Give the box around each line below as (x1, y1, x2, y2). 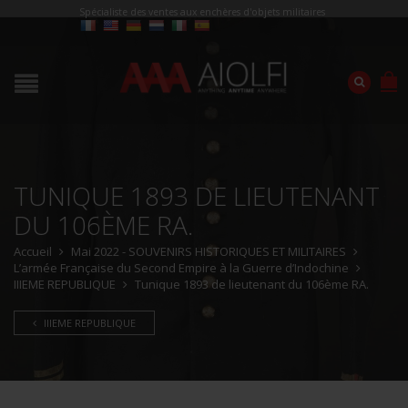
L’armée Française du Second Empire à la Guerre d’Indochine (14, 260, 349, 276)
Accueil (14, 243, 52, 260)
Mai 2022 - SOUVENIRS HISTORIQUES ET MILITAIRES (71, 243, 346, 260)
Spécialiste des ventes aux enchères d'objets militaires (78, 5, 325, 18)
